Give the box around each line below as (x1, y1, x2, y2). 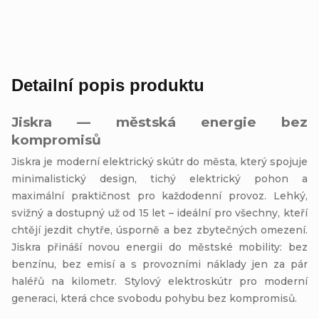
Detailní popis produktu (11, 75, 204, 95)
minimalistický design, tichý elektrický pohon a (11, 172, 308, 185)
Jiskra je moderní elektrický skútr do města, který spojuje (11, 155, 308, 168)
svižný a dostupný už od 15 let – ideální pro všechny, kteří (11, 206, 308, 219)
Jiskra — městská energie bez (11, 113, 308, 130)
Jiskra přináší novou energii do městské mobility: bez (11, 240, 308, 253)
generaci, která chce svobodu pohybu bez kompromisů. (11, 291, 297, 305)
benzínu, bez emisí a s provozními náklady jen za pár (11, 257, 308, 271)
